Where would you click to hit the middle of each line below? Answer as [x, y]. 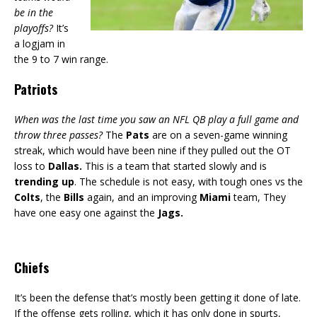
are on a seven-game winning [218, 135]
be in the [34, 13]
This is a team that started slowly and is [174, 166]
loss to [31, 166]
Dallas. [65, 166]
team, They [258, 197]
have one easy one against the [86, 213]
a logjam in [40, 44]
